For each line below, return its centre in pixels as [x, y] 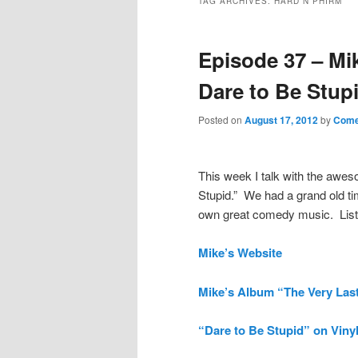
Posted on [221, 120]
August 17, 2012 [281, 120]
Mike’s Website [240, 253]
